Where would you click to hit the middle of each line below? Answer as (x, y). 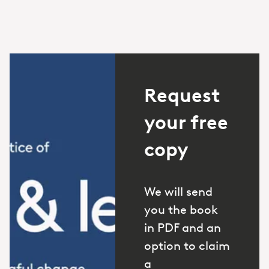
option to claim (187, 245)
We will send (178, 191)
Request (182, 95)
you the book (181, 209)
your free (186, 122)
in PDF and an (183, 227)
